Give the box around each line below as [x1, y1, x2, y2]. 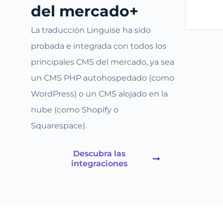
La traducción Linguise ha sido [31, 25, 151, 35]
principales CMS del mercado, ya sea [31, 57, 174, 67]
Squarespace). [31, 121, 87, 131]
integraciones [71, 158, 127, 168]
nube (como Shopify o [31, 105, 118, 115]
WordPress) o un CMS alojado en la [31, 89, 168, 99]
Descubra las [73, 148, 125, 158]
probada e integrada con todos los [31, 41, 166, 51]
